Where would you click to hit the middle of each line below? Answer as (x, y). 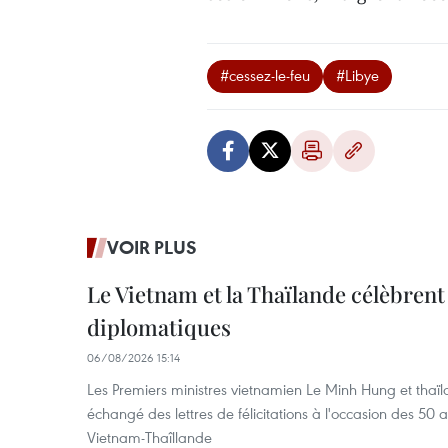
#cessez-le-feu (265, 75)
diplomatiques (159, 327)
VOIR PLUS (152, 247)
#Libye (357, 75)
